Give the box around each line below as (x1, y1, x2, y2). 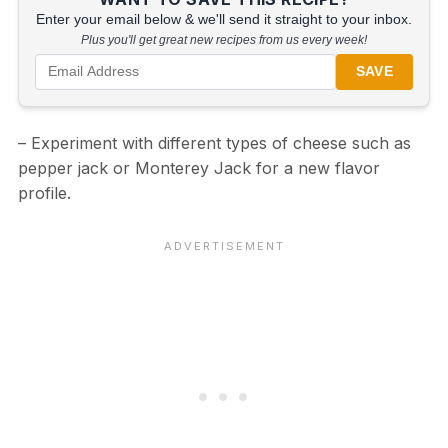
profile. (17, 182, 71, 203)
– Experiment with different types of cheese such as (17, 132, 411, 153)
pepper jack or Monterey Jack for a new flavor (17, 157, 380, 178)
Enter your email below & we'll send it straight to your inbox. (36, 11, 412, 27)
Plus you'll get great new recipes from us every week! (81, 32, 367, 47)
